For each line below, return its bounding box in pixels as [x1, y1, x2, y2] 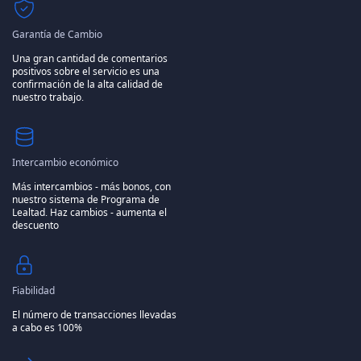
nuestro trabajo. [12, 90, 84, 105]
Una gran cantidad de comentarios [12, 52, 168, 66]
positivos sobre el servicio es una [12, 64, 160, 79]
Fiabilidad [12, 284, 55, 298]
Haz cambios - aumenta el [50, 205, 167, 220]
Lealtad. [12, 205, 48, 220]
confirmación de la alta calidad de [12, 77, 163, 92]
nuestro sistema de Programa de [12, 193, 160, 207]
